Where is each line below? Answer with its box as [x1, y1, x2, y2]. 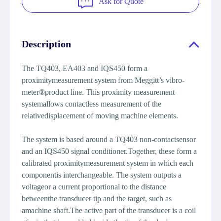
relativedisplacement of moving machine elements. [22, 111, 178, 120]
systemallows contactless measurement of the [22, 100, 161, 108]
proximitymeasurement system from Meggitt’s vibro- [22, 76, 184, 84]
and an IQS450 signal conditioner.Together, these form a [22, 147, 197, 155]
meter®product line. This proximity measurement [22, 88, 175, 96]
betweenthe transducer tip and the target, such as [22, 194, 172, 203]
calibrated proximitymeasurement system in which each [22, 159, 193, 167]
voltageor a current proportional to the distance [22, 183, 166, 191]
